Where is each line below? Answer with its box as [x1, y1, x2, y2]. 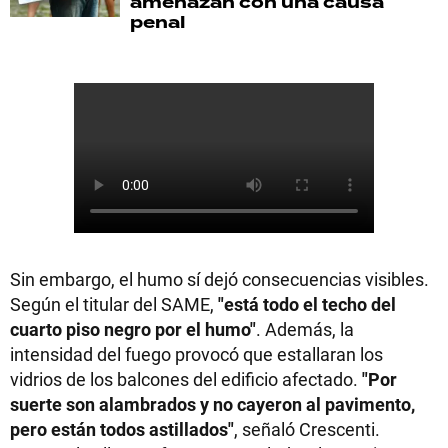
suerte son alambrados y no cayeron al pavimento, [10, 392, 415, 416]
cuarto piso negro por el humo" [10, 317, 256, 341]
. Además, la [256, 317, 354, 341]
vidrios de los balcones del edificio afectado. [10, 367, 362, 391]
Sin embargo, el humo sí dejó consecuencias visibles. [10, 267, 429, 291]
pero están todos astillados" [10, 417, 234, 441]
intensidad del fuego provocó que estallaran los [10, 342, 383, 366]
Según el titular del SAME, [10, 292, 218, 316]
